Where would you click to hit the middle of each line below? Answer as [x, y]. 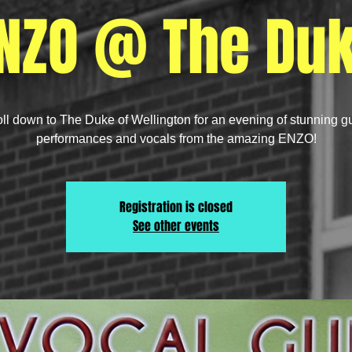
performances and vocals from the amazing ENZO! [176, 139]
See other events [176, 226]
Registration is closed [176, 207]
